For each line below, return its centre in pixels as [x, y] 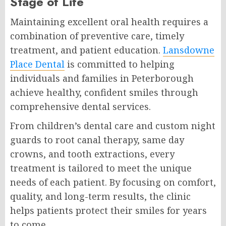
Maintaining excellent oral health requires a [109, 22]
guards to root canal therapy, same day [97, 140]
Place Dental [37, 64]
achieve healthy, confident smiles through [104, 93]
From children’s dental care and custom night [113, 126]
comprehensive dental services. [80, 107]
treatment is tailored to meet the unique [101, 168]
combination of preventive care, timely [97, 36]
